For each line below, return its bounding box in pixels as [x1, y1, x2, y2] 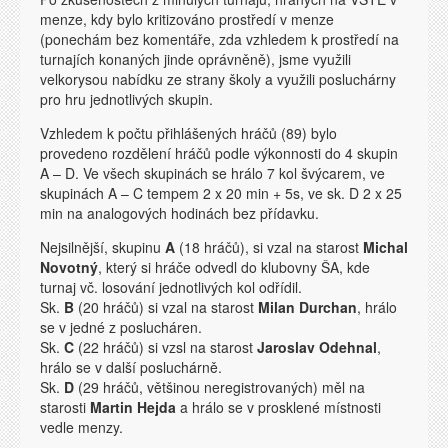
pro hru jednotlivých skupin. [40, 89, 213, 109]
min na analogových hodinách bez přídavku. [40, 203, 319, 223]
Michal [363, 237, 408, 257]
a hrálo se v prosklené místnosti [176, 397, 381, 417]
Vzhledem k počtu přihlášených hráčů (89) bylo [40, 123, 337, 143]
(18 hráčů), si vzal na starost [175, 237, 363, 257]
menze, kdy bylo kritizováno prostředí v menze [40, 9, 334, 29]
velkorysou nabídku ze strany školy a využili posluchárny [40, 69, 396, 89]
